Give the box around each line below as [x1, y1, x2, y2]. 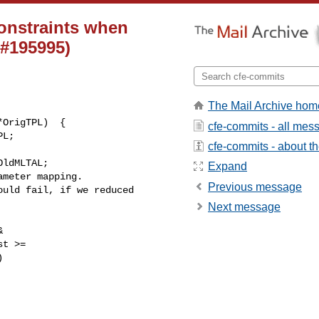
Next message [208, 201, 281, 214]
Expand [208, 160, 247, 173]
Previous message [208, 180, 302, 193]
